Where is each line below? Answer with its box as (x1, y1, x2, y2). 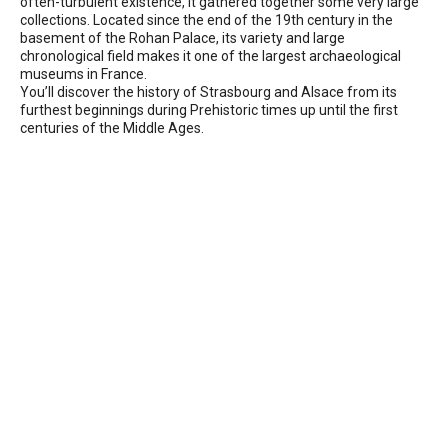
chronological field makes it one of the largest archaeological (20, 47, 401, 64)
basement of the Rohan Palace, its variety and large (20, 29, 345, 46)
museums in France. (20, 65, 147, 82)
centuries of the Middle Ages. (20, 119, 204, 136)
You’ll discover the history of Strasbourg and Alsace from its (20, 83, 397, 100)
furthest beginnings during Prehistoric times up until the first (20, 101, 398, 118)
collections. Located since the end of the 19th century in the (20, 11, 393, 28)
